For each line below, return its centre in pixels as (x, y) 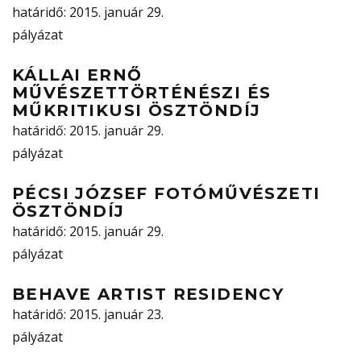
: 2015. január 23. (114, 315)
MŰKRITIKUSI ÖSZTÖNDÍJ (137, 111)
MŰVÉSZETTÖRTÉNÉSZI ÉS (142, 93)
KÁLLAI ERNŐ (77, 75)
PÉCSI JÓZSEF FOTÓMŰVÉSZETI (166, 194)
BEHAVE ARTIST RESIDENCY (148, 295)
